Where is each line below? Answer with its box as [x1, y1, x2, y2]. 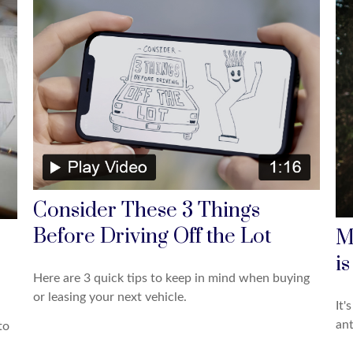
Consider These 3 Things [33, 198, 261, 225]
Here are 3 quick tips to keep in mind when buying [33, 272, 310, 285]
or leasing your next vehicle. [33, 291, 188, 304]
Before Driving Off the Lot [33, 224, 272, 251]
